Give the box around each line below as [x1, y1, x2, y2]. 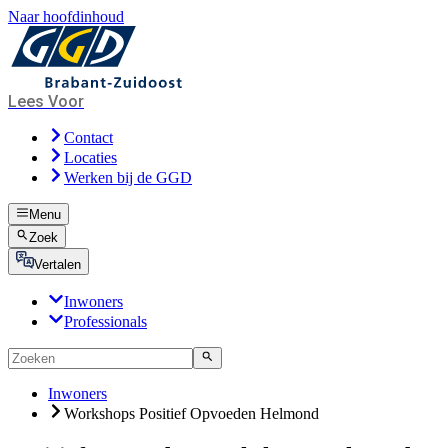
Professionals [64, 312, 147, 330]
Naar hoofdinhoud [8, 8, 124, 25]
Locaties [64, 149, 117, 166]
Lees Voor [8, 92, 84, 111]
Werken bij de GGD [64, 169, 192, 186]
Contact [64, 129, 113, 146]
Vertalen [34, 256, 81, 272]
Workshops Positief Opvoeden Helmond [64, 404, 319, 422]
